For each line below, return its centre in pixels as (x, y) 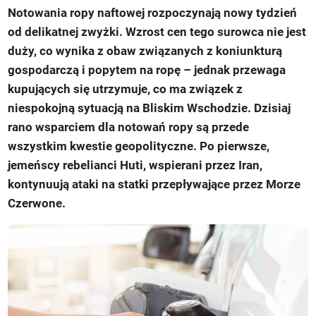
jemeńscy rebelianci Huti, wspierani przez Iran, (135, 165)
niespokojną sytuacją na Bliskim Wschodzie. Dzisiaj (150, 108)
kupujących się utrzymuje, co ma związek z (126, 89)
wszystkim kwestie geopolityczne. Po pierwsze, (139, 146)
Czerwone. (37, 203)
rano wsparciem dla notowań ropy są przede (129, 127)
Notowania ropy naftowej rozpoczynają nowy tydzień (153, 12)
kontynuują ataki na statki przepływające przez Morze (154, 184)
